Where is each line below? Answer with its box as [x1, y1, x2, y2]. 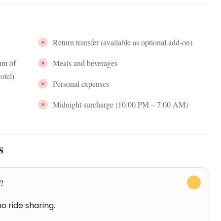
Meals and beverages [53, 58, 118, 68]
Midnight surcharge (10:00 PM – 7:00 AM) [53, 99, 188, 110]
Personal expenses [53, 78, 110, 89]
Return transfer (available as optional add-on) [53, 37, 193, 47]
